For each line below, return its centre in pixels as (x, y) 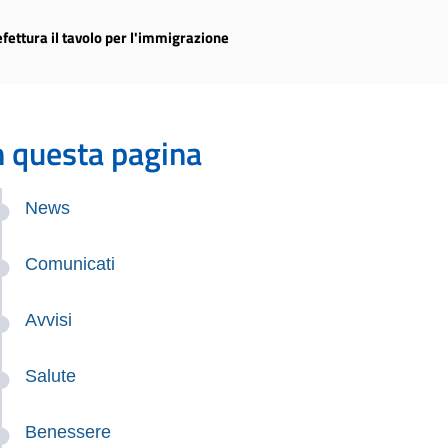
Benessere (68, 432)
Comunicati (70, 264)
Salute (51, 376)
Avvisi (49, 320)
